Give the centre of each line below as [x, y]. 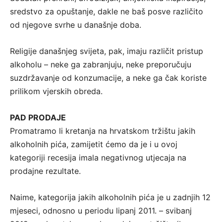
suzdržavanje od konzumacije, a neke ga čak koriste [108, 78]
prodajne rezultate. [45, 171]
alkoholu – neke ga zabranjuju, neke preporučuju [101, 65]
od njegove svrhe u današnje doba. [76, 25]
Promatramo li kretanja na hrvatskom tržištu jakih [103, 131]
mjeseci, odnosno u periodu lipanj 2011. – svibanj [101, 211]
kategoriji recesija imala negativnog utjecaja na [98, 158]
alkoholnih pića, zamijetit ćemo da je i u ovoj [94, 144]
